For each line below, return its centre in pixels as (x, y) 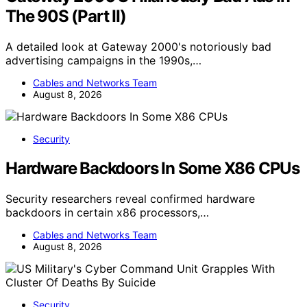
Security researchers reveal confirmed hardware (130, 198)
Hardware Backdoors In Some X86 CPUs (152, 168)
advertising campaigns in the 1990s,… (103, 60)
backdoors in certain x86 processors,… (107, 212)
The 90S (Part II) (66, 16)
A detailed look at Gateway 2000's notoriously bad (138, 46)
